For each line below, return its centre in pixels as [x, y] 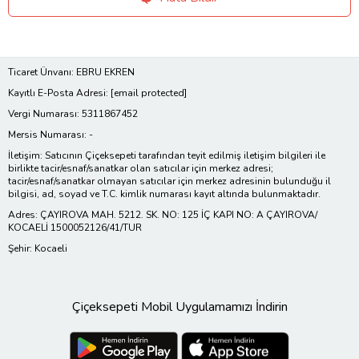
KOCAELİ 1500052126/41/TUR [75, 228]
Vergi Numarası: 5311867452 [73, 114]
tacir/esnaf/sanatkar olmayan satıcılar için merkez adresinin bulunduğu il [169, 182]
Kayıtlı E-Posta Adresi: [59, 93]
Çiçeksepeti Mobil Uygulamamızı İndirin [179, 307]
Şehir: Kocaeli [38, 249]
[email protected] [149, 93]
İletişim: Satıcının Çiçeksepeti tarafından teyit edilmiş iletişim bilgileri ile [167, 156]
